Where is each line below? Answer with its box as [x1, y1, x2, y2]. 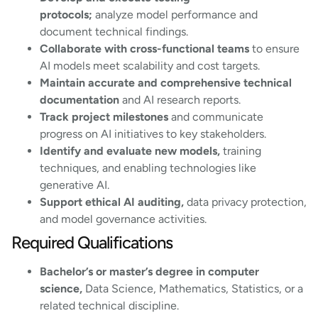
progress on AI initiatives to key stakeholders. [40, 127, 266, 141]
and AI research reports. [119, 93, 241, 107]
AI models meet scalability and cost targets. [40, 59, 260, 73]
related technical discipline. [40, 299, 182, 313]
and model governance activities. [40, 212, 209, 226]
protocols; [40, 8, 92, 22]
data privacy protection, [184, 195, 307, 209]
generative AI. [40, 178, 109, 192]
